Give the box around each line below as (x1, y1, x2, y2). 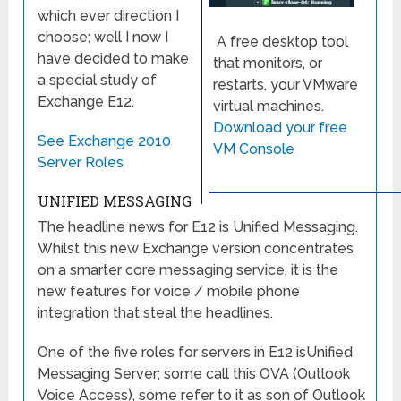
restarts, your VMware (213, 76, 359, 94)
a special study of (38, 72, 158, 90)
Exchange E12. (38, 93, 135, 111)
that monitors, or (213, 55, 323, 73)
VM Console (213, 141, 295, 158)
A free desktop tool (213, 33, 349, 51)
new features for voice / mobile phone (38, 283, 301, 301)
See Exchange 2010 (38, 132, 172, 150)
